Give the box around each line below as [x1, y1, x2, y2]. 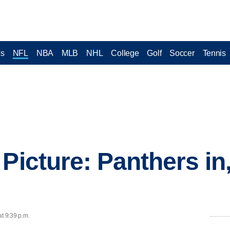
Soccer [169, 48, 195, 57]
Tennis [202, 48, 226, 57]
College [111, 48, 139, 57]
